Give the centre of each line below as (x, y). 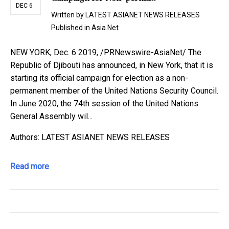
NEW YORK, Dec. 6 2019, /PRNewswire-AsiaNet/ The (106, 53)
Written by (68, 15)
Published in (71, 28)
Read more (30, 167)
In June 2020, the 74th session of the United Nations (104, 104)
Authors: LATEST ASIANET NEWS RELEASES (90, 138)
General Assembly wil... (51, 117)
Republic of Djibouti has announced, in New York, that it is (112, 65)
